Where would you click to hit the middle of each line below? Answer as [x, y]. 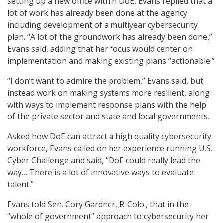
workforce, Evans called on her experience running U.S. [110, 148]
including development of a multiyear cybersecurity [103, 25]
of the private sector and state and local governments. [108, 116]
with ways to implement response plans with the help [107, 105]
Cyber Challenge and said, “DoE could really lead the [104, 160]
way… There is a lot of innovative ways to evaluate [101, 172]
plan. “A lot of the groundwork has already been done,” [110, 37]
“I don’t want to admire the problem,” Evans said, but [105, 81]
